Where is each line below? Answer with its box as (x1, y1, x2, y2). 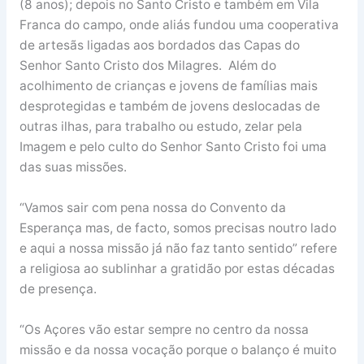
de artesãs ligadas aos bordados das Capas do (19, 37, 300, 54)
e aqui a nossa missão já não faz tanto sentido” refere (19, 240, 340, 257)
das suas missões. (19, 159, 127, 175)
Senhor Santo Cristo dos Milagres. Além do (19, 58, 276, 74)
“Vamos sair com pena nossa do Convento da (19, 200, 286, 216)
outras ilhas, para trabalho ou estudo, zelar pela (19, 119, 302, 135)
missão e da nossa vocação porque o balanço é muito (19, 341, 336, 357)
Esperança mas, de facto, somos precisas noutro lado (19, 220, 336, 236)
